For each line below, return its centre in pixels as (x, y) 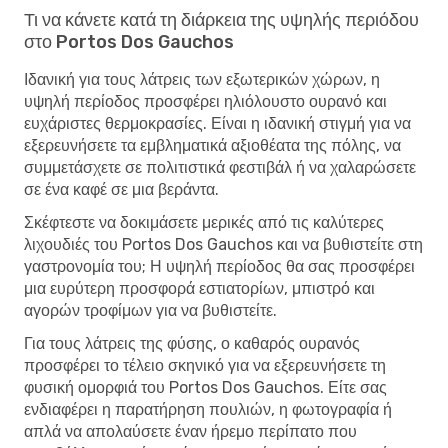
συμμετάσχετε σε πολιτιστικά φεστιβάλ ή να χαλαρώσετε (220, 167)
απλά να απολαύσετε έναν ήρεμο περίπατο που (190, 431)
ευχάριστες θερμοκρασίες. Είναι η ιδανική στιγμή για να (217, 123)
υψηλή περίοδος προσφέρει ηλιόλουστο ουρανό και (205, 101)
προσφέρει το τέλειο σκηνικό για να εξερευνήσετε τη (205, 365)
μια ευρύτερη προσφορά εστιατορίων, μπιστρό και (199, 288)
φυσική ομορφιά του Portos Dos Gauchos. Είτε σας (205, 387)
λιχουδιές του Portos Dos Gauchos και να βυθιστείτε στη (223, 244)
